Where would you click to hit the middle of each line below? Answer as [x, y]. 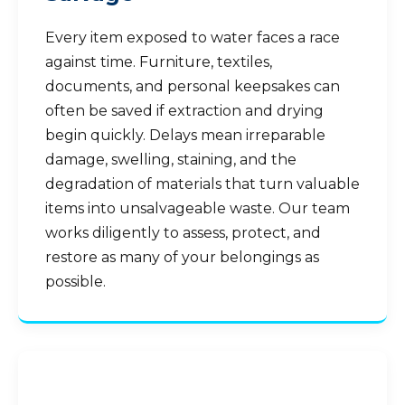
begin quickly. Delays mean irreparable [185, 135]
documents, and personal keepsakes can [193, 86]
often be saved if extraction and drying [184, 111]
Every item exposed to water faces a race [193, 38]
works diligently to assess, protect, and [183, 233]
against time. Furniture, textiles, [159, 62]
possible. [75, 282]
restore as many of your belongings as [182, 257]
